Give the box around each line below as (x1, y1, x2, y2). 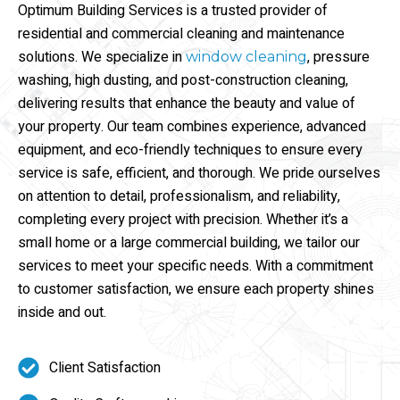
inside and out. (18, 301, 110, 323)
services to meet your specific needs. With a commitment (18, 254, 373, 277)
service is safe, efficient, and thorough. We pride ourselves (18, 162, 380, 184)
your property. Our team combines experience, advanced (18, 115, 366, 137)
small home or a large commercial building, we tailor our (18, 231, 360, 254)
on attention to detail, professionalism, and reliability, (18, 185, 340, 207)
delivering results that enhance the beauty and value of (18, 92, 355, 114)
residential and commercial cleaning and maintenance (18, 22, 345, 45)
